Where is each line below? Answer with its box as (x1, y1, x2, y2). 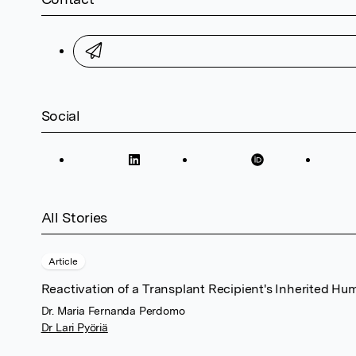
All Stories (41, 208, 107, 226)
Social (41, 106, 80, 124)
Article (48, 255, 78, 267)
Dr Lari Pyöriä (41, 320, 108, 334)
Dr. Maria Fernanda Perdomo (41, 304, 185, 317)
